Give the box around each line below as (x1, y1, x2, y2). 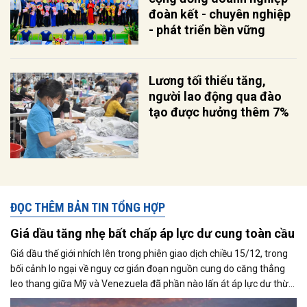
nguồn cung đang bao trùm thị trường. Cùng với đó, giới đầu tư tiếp (10, 293, 293, 304)
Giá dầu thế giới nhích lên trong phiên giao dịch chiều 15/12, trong (10, 247, 288, 259)
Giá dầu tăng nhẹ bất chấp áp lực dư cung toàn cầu (10, 225, 295, 241)
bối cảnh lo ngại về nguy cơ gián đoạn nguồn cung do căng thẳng (10, 262, 285, 274)
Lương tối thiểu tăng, (149, 73, 267, 88)
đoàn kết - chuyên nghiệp (149, 6, 291, 21)
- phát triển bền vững (149, 22, 266, 37)
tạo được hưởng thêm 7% (149, 104, 290, 119)
